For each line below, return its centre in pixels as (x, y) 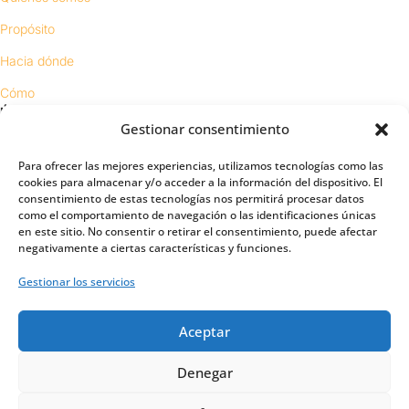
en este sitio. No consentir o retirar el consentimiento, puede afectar (198, 231)
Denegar (204, 372)
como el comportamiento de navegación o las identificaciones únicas (197, 215)
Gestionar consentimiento (204, 129)
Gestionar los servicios (77, 282)
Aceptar (204, 331)
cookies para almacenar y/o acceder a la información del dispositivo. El (200, 182)
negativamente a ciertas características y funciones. (155, 248)
